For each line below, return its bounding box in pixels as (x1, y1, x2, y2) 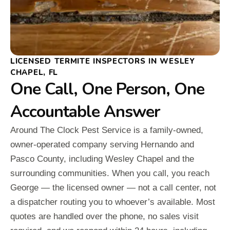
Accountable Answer (10, 101, 160, 123)
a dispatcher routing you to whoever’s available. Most (10, 197, 215, 207)
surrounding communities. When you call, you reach (10, 168, 209, 179)
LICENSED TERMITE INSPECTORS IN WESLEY (10, 56, 195, 67)
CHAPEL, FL (10, 67, 59, 78)
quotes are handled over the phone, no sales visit (10, 212, 199, 222)
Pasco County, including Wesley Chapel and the (10, 154, 194, 164)
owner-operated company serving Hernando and (10, 140, 194, 150)
